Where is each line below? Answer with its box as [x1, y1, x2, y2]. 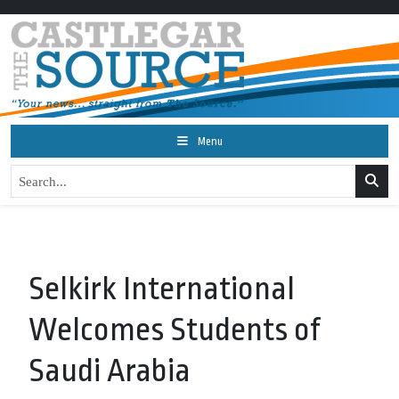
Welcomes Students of [28, 312, 321, 348]
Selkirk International [28, 271, 295, 307]
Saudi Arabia [28, 353, 191, 389]
